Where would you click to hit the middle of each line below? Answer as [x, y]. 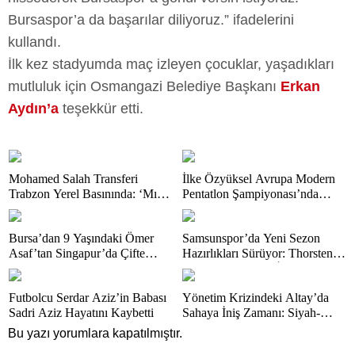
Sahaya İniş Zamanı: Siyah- [251, 313]
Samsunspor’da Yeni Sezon [251, 238]
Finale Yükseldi [222, 209]
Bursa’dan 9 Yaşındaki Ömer [81, 238]
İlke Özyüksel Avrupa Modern [259, 179]
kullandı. [34, 42]
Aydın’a [33, 109]
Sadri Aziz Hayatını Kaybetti [81, 313]
